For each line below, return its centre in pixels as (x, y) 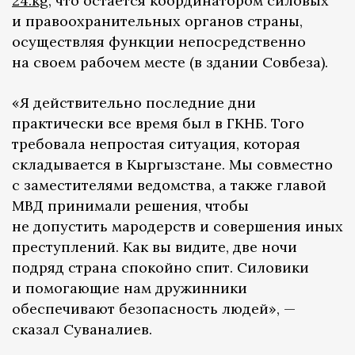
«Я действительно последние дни (134, 103)
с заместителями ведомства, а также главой (169, 185)
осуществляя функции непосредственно (159, 42)
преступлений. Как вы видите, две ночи (155, 247)
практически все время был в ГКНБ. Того (158, 124)
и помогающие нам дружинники (130, 288)
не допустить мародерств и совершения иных (177, 227)
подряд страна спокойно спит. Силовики (160, 268)
